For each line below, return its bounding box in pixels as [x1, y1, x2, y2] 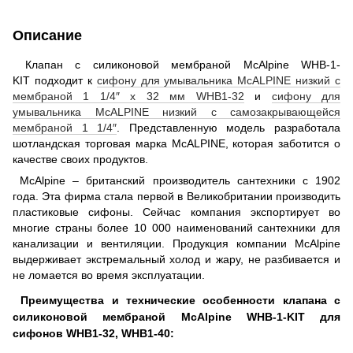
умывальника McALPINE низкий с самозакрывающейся [13, 105, 340, 118]
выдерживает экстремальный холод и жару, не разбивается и [13, 252, 340, 266]
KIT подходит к [13, 73, 97, 87]
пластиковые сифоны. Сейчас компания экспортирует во [13, 205, 340, 218]
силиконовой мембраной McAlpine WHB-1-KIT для [13, 310, 340, 323]
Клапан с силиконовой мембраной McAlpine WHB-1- [13, 58, 340, 71]
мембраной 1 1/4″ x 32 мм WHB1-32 [13, 89, 244, 102]
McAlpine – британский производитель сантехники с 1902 [13, 173, 340, 187]
